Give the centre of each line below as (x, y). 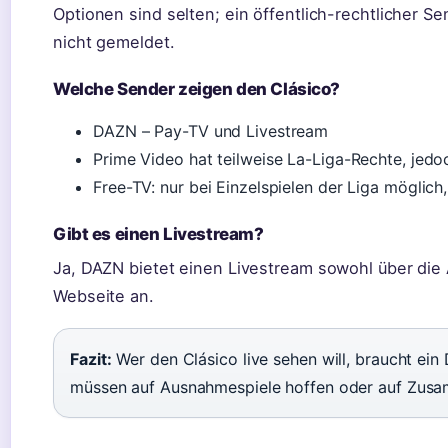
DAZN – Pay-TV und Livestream (211, 131)
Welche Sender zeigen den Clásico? (197, 89)
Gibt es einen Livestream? (158, 234)
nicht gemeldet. (114, 42)
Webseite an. (103, 296)
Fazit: (91, 359)
